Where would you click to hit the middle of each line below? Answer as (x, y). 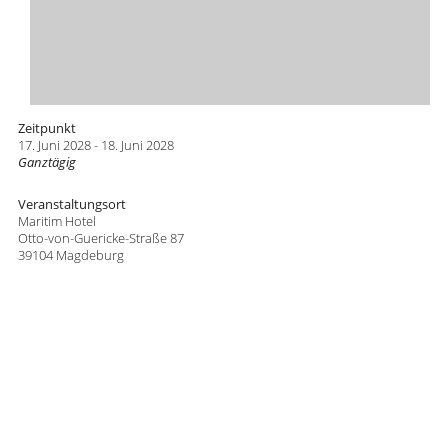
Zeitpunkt (46, 128)
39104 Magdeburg (70, 255)
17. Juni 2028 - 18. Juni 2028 (95, 145)
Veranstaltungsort (71, 204)
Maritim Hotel (56, 221)
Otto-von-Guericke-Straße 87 (100, 238)
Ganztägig (46, 162)
